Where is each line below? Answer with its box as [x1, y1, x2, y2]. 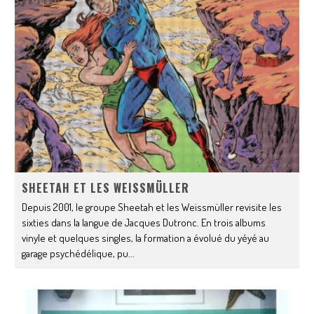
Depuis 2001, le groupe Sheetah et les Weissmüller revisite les [22, 200, 282, 214]
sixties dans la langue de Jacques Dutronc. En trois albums [22, 215, 266, 229]
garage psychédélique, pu [22, 246, 129, 260]
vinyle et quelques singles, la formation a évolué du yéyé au [22, 231, 270, 245]
